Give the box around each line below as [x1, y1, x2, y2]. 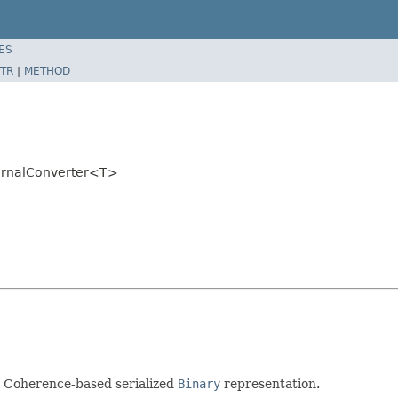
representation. [220, 376, 320, 391]
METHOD [24, 64, 70, 77]
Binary [178, 376, 220, 391]
